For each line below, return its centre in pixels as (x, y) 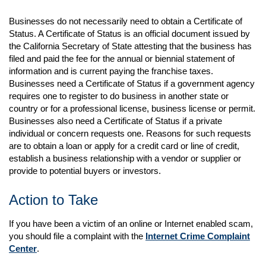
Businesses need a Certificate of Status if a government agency (132, 83)
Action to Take (53, 200)
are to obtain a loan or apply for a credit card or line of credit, (124, 146)
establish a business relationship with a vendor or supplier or (125, 158)
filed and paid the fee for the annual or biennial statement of (122, 58)
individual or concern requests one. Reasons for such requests (130, 133)
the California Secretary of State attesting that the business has (130, 46)
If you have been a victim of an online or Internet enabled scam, (131, 224)
